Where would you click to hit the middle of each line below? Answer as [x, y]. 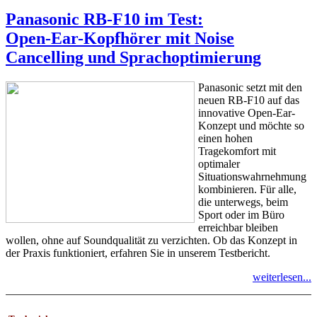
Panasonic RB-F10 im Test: [104, 19]
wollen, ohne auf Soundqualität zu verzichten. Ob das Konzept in [151, 240]
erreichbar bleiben [238, 227]
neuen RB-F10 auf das [249, 100]
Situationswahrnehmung [252, 177]
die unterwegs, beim [243, 202]
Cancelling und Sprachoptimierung [133, 58]
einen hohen [225, 138]
